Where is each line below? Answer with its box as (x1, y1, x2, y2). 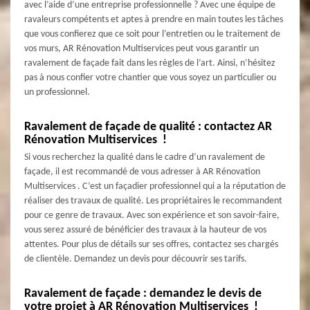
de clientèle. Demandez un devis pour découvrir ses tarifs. (24, 253, 247, 264)
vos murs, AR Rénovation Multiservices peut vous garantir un (24, 43, 259, 54)
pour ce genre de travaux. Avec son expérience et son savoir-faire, (24, 210, 280, 221)
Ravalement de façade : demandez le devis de (24, 286, 262, 300)
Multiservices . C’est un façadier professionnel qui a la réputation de (24, 181, 286, 192)
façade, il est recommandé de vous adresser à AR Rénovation (24, 166, 260, 177)
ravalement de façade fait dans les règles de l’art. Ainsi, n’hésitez (24, 57, 275, 69)
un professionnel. (24, 86, 90, 98)
